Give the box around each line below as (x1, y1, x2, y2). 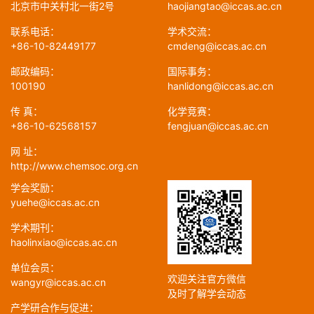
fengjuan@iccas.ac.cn (168, 120, 268, 132)
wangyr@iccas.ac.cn (11, 276, 106, 289)
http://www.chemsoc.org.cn (11, 160, 138, 172)
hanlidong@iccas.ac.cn (168, 80, 273, 93)
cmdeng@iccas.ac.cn (168, 40, 266, 53)
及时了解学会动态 (168, 287, 246, 300)
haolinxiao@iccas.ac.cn (11, 236, 117, 249)
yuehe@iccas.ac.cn (11, 196, 100, 209)
